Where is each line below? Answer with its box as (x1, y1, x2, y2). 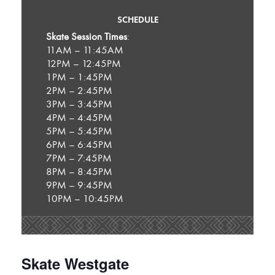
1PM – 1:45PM (46, 72, 112, 83)
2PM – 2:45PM (46, 85, 112, 96)
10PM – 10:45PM (46, 193, 123, 204)
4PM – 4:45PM (46, 112, 112, 123)
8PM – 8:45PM (46, 166, 112, 177)
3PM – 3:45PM (46, 99, 112, 110)
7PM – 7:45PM (46, 153, 112, 164)
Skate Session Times (46, 31, 127, 42)
